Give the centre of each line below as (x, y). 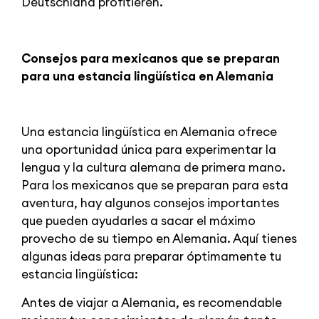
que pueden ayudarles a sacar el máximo (138, 221)
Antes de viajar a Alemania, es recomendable (152, 302)
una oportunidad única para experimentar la (149, 150)
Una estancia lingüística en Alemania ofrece (149, 132)
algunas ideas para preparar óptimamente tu (151, 257)
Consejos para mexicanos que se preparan (151, 58)
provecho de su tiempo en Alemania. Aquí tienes (159, 239)
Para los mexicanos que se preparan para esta (155, 185)
